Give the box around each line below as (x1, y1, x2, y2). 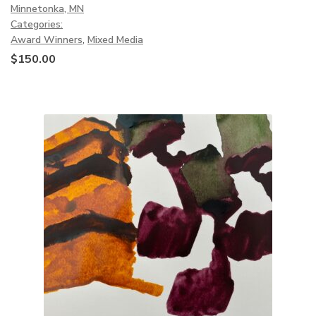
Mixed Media (87, 32, 143, 47)
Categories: (11, 17, 63, 31)
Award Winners (11, 32, 83, 47)
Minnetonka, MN (11, 1, 84, 16)
